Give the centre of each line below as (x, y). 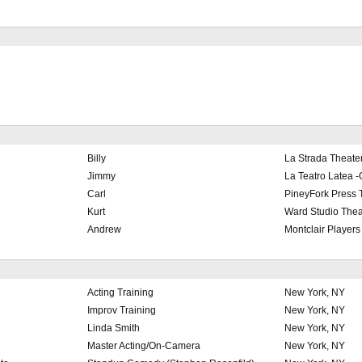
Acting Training (120, 293)
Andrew (104, 230)
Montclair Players (322, 230)
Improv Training (121, 311)
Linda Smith (113, 328)
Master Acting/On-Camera (143, 346)
